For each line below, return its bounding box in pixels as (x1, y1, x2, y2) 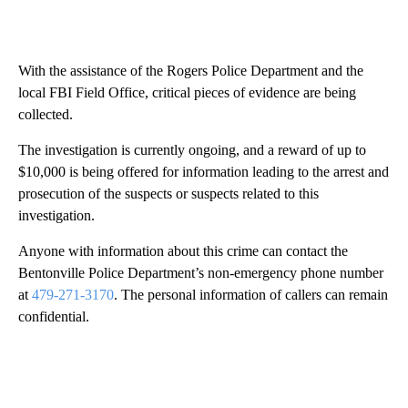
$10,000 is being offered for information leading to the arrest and (18, 164, 389, 180)
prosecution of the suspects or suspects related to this (18, 186, 319, 202)
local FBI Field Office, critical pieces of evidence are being (18, 85, 356, 101)
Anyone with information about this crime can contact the (18, 243, 348, 260)
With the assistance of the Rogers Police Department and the (18, 63, 363, 79)
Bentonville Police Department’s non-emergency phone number (18, 265, 383, 281)
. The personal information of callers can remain (114, 287, 388, 303)
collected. (18, 107, 73, 123)
